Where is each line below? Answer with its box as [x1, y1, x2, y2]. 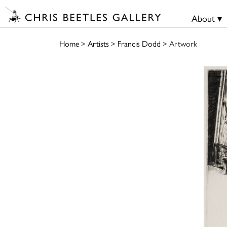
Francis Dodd [118, 37, 161, 49]
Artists [88, 37, 109, 49]
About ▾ [191, 12, 222, 24]
